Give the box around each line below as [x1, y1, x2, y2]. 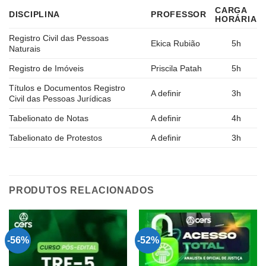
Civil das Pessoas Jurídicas [9, 94, 111, 104]
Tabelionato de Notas [9, 113, 88, 123]
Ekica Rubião [151, 39, 201, 49]
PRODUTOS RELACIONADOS [9, 185, 154, 196]
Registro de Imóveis [9, 64, 84, 74]
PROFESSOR [151, 9, 207, 20]
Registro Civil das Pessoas [9, 33, 109, 43]
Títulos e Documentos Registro [9, 83, 125, 93]
